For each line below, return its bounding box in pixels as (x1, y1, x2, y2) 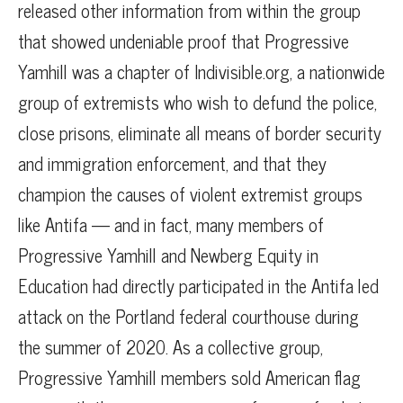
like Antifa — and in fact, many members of (18, 209, 324, 239)
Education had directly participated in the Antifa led (18, 270, 379, 300)
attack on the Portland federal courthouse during (18, 300, 359, 331)
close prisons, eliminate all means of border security (18, 117, 381, 148)
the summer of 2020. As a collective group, (18, 331, 323, 362)
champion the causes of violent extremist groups (18, 178, 363, 209)
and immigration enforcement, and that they (18, 148, 327, 178)
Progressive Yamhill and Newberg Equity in (18, 239, 318, 270)
